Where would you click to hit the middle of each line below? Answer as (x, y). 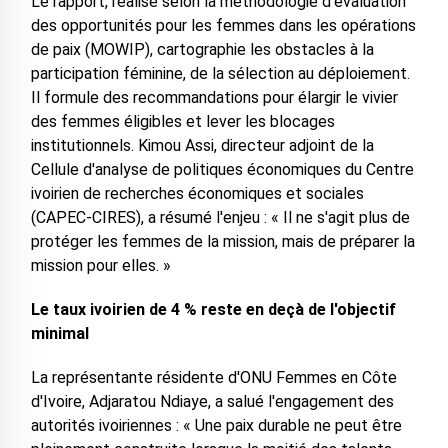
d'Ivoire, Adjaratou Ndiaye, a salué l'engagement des (212, 402)
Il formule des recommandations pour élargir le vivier (214, 98)
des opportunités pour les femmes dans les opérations (223, 26)
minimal (59, 334)
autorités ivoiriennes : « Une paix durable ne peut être (216, 426)
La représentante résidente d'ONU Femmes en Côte (213, 378)
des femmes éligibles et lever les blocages (182, 122)
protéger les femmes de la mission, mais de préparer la (222, 242)
